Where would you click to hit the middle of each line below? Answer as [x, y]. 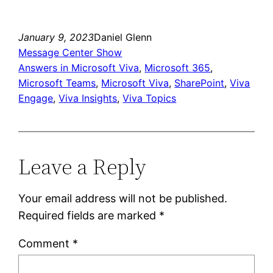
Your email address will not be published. [123, 198]
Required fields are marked [89, 215]
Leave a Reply [83, 166]
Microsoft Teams [57, 83]
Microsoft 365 [178, 67]
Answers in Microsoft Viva [79, 67]
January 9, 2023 [56, 37]
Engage [36, 98]
